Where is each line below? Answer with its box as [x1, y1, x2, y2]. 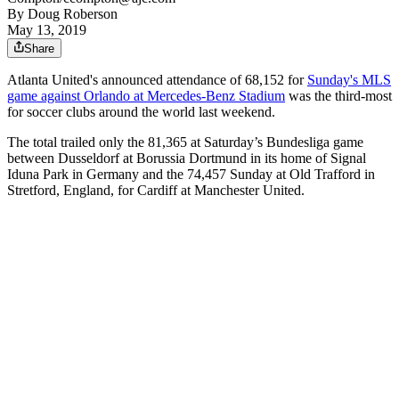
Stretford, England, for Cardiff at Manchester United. [7, 183, 305, 199]
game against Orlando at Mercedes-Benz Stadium [7, 88, 285, 104]
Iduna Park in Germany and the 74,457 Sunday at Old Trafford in [7, 167, 375, 183]
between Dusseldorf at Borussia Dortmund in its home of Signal [7, 151, 366, 167]
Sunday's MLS [307, 72, 391, 88]
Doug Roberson [28, 6, 118, 22]
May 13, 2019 [7, 22, 86, 38]
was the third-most [285, 88, 392, 104]
